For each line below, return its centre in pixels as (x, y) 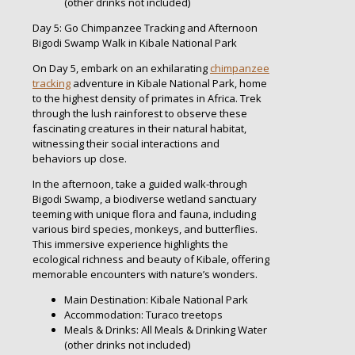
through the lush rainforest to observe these (140, 114)
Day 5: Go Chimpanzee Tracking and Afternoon (145, 28)
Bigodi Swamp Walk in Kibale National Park (135, 43)
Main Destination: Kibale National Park (156, 300)
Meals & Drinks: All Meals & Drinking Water (166, 330)
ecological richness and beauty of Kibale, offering (151, 260)
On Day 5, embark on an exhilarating (121, 69)
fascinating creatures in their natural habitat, (139, 129)
